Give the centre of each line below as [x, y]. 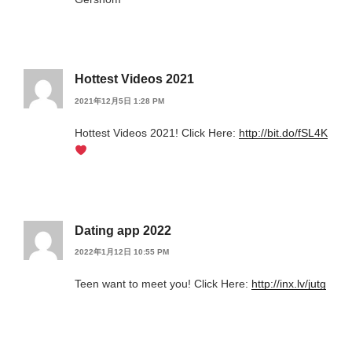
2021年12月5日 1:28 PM [119, 101]
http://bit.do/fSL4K [283, 132]
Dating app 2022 [123, 230]
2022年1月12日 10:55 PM [122, 251]
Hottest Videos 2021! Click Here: [157, 132]
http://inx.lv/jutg [289, 283]
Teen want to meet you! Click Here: [163, 283]
